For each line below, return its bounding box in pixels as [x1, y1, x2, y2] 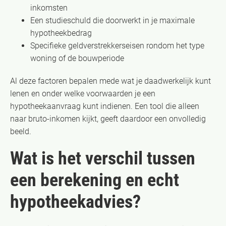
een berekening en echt [10, 169, 179, 191]
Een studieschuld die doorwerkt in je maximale [30, 15, 195, 25]
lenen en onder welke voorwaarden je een [10, 88, 155, 98]
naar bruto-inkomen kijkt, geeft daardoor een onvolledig [10, 114, 206, 124]
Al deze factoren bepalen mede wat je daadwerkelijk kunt [10, 76, 211, 86]
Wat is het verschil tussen [10, 147, 195, 169]
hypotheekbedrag [30, 28, 92, 38]
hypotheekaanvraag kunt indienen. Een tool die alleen [10, 101, 199, 111]
